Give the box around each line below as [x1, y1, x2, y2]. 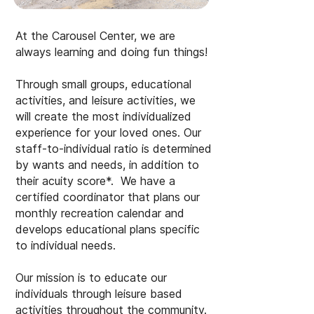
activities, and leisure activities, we [15, 93, 196, 107]
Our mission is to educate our [15, 271, 167, 285]
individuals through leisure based [15, 287, 182, 301]
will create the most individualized [15, 109, 191, 123]
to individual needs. [15, 238, 116, 252]
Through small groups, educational [15, 77, 191, 91]
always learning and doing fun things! [15, 45, 211, 59]
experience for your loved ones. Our [15, 125, 201, 139]
